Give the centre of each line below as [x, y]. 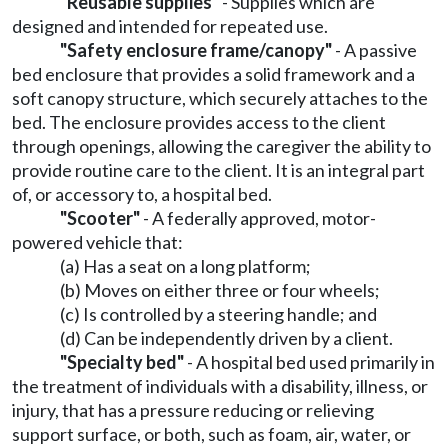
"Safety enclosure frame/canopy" [196, 50]
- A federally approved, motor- [258, 218]
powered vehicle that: [97, 242]
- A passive [374, 50]
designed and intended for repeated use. [170, 26]
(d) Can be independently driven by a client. [226, 338]
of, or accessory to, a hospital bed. [142, 194]
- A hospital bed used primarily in [309, 362]
